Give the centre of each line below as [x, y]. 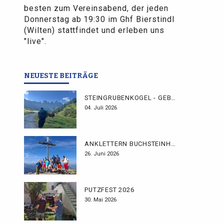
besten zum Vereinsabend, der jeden [96, 8]
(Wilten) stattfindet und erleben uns [94, 30]
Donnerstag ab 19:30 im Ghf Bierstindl [99, 19]
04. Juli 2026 [101, 108]
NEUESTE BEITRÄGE [61, 76]
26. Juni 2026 [102, 154]
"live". [35, 41]
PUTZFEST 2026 [109, 189]
